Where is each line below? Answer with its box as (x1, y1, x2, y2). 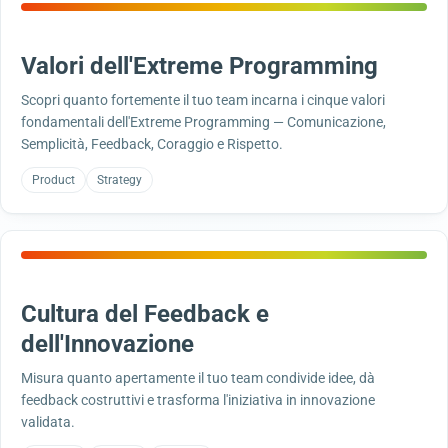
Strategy (97, 173, 142, 187)
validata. (21, 414, 75, 430)
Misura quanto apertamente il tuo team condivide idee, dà (21, 370, 375, 386)
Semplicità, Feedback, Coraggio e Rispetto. (21, 136, 283, 152)
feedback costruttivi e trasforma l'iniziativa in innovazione (21, 392, 375, 408)
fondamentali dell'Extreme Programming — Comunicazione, (21, 114, 386, 130)
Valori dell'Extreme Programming (21, 52, 378, 80)
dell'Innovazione (21, 330, 194, 358)
